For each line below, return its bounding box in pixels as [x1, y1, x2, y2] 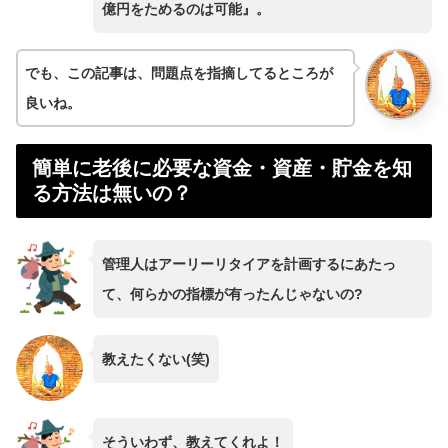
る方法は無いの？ [32, 182, 192, 205]
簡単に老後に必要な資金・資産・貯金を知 [32, 157, 412, 180]
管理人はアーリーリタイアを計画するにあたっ [101, 255, 396, 272]
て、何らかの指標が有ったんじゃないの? [101, 285, 363, 302]
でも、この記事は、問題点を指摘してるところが [25, 65, 333, 82]
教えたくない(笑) [101, 350, 210, 367]
